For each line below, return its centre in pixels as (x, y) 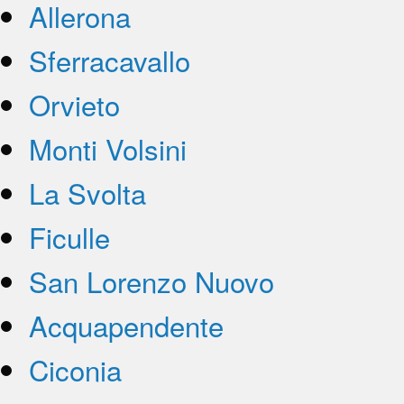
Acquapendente (126, 325)
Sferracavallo (110, 60)
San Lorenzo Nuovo (151, 280)
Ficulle (69, 236)
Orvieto (74, 104)
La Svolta (87, 192)
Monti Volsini (108, 148)
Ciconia (75, 369)
